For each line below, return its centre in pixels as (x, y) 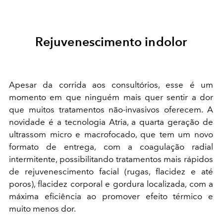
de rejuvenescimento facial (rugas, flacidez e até (111, 172)
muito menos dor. (42, 209)
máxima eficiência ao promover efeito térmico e (111, 196)
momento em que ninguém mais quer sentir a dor (111, 97)
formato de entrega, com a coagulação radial (111, 147)
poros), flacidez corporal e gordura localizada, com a (111, 184)
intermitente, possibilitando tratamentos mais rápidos (111, 159)
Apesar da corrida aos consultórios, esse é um (111, 85)
